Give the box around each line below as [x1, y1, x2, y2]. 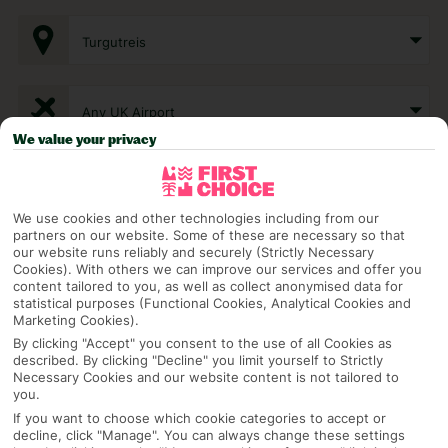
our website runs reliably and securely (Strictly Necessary [13, 243, 374, 260]
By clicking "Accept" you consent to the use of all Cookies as [13, 335, 392, 352]
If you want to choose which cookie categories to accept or [13, 409, 386, 426]
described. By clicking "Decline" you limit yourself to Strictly [13, 352, 383, 369]
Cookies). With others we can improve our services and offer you [13, 260, 422, 277]
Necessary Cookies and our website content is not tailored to [13, 369, 399, 386]
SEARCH [175, 386, 248, 404]
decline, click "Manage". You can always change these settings [13, 426, 405, 443]
